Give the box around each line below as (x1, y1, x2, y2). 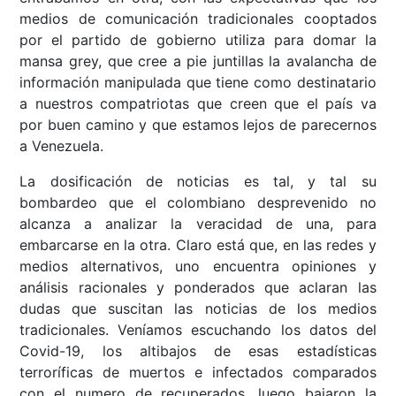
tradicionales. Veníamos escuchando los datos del (19, 321, 377, 339)
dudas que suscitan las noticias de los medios (19, 300, 377, 318)
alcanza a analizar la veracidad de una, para (19, 215, 377, 233)
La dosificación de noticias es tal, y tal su (19, 172, 377, 191)
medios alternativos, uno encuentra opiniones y (19, 257, 377, 276)
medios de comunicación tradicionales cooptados (19, 10, 377, 28)
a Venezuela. (19, 137, 104, 156)
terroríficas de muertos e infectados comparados (19, 363, 377, 382)
